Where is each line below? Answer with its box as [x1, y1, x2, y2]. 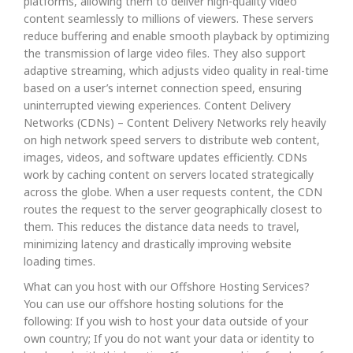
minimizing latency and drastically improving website [24, 236, 292, 251]
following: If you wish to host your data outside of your [24, 314, 308, 329]
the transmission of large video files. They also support [24, 46, 306, 61]
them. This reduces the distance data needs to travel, [24, 219, 299, 234]
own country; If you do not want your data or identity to [24, 331, 314, 346]
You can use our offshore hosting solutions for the [24, 296, 284, 311]
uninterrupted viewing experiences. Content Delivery [24, 98, 291, 113]
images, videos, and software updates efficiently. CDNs [24, 150, 307, 165]
